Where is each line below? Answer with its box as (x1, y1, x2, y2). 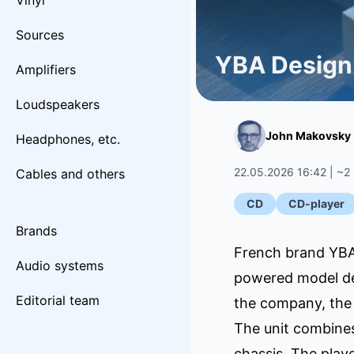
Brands (16, 223, 57, 239)
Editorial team (16, 292, 100, 308)
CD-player (288, 197, 345, 210)
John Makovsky (265, 129, 351, 142)
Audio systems (16, 258, 104, 273)
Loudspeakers (16, 96, 100, 112)
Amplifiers (16, 62, 76, 77)
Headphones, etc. (16, 131, 120, 147)
